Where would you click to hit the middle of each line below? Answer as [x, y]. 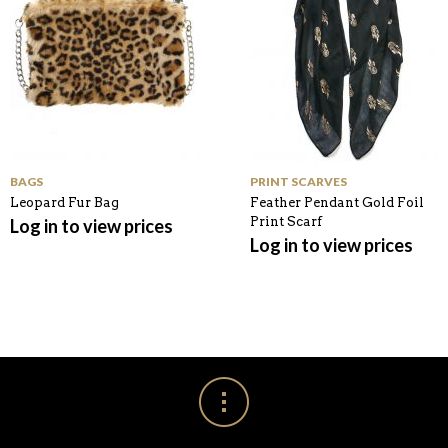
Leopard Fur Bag [64, 202]
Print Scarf [286, 221]
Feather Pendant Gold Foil [337, 202]
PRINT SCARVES [298, 181]
